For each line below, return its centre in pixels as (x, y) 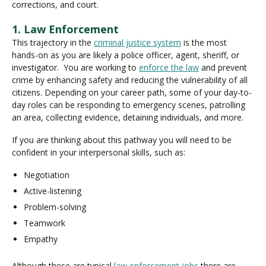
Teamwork (45, 223)
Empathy (41, 239)
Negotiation (47, 175)
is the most (204, 42)
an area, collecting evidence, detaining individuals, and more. (129, 117)
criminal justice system (137, 42)
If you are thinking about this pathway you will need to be (122, 140)
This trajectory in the (53, 42)
